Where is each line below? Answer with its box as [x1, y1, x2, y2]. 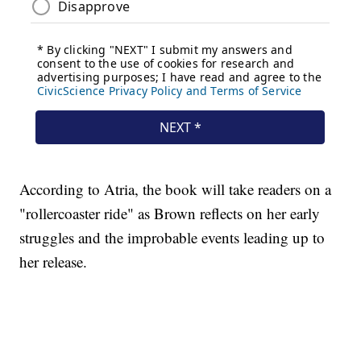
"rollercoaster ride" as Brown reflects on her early [19, 203, 321, 224]
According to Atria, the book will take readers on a [19, 179, 332, 200]
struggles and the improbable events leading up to [19, 227, 326, 248]
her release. [19, 251, 88, 272]
